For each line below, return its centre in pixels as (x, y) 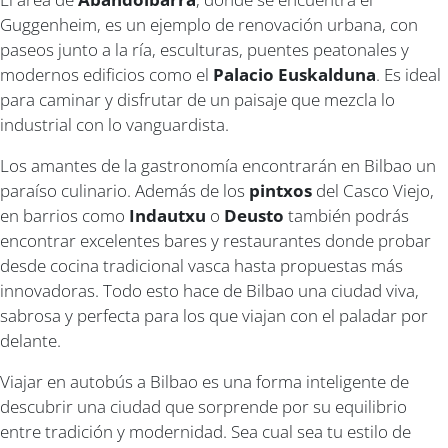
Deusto (254, 215)
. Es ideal (408, 74)
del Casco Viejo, (373, 190)
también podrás (346, 215)
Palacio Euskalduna (294, 74)
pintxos (280, 190)
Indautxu (167, 215)
